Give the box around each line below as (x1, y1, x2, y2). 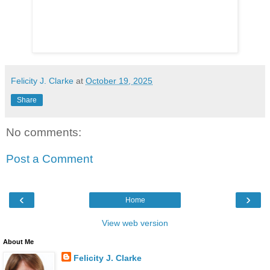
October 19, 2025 (86, 76, 152, 86)
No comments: (6, 126, 81, 139)
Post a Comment (6, 152, 93, 165)
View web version (102, 218, 168, 228)
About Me (3, 238, 34, 246)
